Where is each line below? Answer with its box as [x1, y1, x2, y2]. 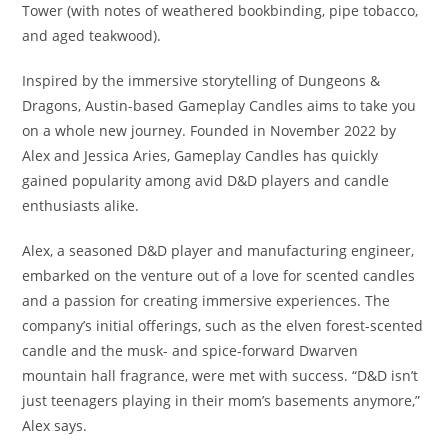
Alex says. [22, 415, 88, 435]
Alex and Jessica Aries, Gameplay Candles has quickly [22, 145, 379, 165]
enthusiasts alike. [22, 195, 140, 215]
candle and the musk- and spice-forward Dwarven [22, 340, 359, 360]
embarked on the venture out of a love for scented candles [22, 265, 416, 285]
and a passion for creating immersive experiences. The [22, 290, 391, 310]
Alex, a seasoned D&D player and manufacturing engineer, [22, 240, 415, 260]
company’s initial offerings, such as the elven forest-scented [22, 315, 424, 335]
